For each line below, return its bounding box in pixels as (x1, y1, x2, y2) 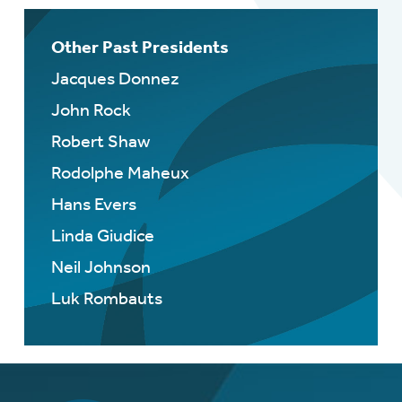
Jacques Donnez (50, 68, 179, 90)
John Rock (50, 100, 131, 121)
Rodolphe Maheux (50, 162, 189, 184)
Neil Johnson (50, 257, 151, 278)
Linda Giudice (50, 225, 154, 247)
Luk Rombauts (50, 288, 162, 310)
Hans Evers (50, 194, 136, 215)
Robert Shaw (50, 131, 150, 153)
